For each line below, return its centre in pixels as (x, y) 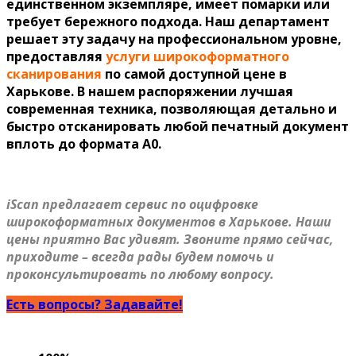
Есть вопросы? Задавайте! (95, 305)
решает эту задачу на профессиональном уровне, (174, 39)
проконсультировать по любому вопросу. (140, 275)
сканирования (54, 74)
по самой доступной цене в (194, 74)
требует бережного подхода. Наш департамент (168, 22)
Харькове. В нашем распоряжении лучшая (150, 92)
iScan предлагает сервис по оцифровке (132, 205)
